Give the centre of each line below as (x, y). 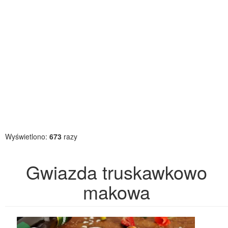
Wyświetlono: (27, 136)
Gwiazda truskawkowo (117, 172)
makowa (117, 192)
